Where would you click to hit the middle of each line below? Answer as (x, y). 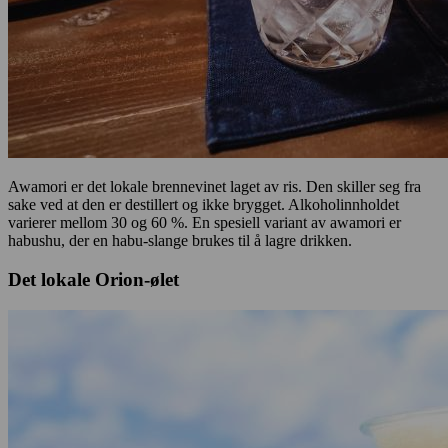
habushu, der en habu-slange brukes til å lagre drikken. (180, 241)
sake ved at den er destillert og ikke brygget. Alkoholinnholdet (203, 205)
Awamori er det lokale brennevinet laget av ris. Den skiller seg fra (214, 187)
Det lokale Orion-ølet (93, 279)
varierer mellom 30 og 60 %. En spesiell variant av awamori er (204, 223)
